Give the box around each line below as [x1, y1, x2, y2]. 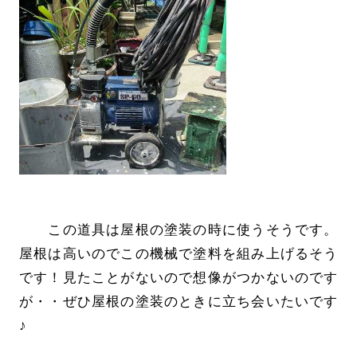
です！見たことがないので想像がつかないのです [18, 270, 339, 286]
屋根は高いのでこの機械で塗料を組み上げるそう [18, 246, 339, 262]
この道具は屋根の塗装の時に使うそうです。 [18, 222, 339, 238]
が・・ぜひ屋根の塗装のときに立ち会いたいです [18, 294, 339, 310]
